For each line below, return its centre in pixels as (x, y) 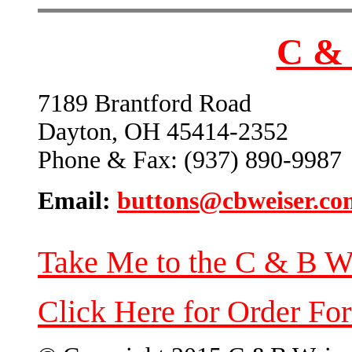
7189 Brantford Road (145, 104)
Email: (77, 201)
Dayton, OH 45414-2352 (163, 132)
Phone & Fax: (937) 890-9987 (190, 160)
